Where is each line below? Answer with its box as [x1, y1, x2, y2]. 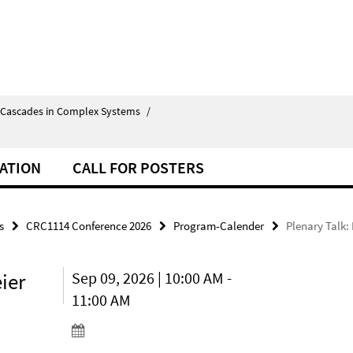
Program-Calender [173, 218, 264, 233]
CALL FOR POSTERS [72, 158, 204, 177]
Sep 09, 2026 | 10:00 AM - [72, 268, 232, 288]
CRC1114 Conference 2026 [26, 218, 151, 233]
